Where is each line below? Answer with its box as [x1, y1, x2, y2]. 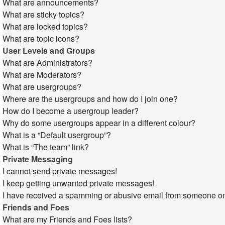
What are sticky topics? [3, 9, 84, 20]
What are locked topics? [3, 21, 88, 32]
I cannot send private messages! [3, 165, 117, 177]
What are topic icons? [3, 33, 79, 44]
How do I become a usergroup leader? [3, 105, 139, 117]
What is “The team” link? [3, 141, 89, 153]
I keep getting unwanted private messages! [3, 177, 154, 189]
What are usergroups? [3, 81, 81, 92]
